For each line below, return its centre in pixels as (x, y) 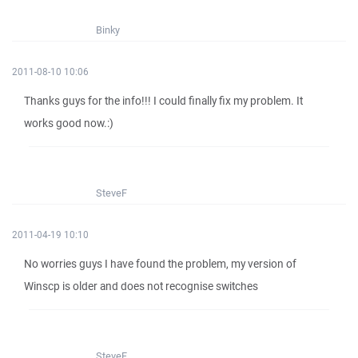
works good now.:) (69, 123)
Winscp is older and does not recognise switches (141, 286)
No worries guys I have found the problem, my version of (160, 264)
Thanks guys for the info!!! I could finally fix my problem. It (163, 101)
